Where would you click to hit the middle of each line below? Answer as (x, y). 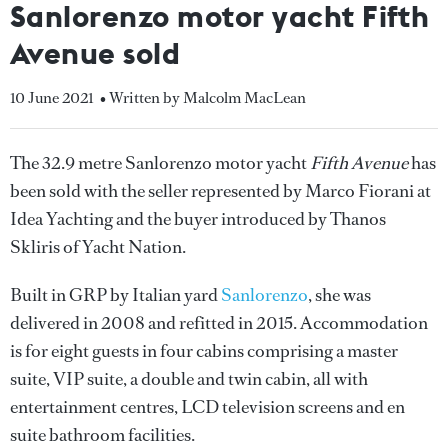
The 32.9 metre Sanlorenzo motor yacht (160, 163)
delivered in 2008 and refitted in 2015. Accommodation (219, 323)
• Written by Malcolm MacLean (203, 97)
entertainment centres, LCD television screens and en (207, 407)
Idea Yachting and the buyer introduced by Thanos (198, 219)
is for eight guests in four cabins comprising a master (204, 351)
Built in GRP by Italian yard (115, 295)
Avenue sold (95, 53)
